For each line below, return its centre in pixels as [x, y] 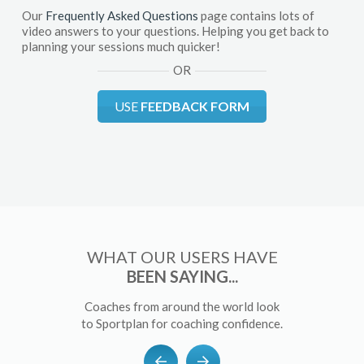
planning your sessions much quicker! [121, 46]
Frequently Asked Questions [122, 15]
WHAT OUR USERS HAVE [182, 257]
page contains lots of [256, 15]
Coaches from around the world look [182, 306]
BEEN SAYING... [182, 276]
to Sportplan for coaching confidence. [182, 323]
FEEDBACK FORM [194, 106]
